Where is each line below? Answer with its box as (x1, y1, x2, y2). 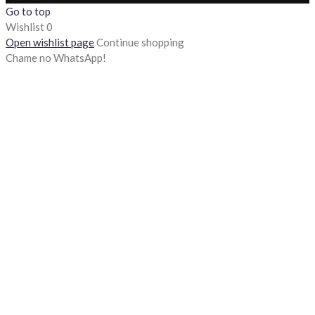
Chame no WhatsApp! (6, 51, 106, 64)
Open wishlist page (6, 35, 94, 49)
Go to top (6, 4, 51, 18)
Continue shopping (96, 35, 184, 49)
